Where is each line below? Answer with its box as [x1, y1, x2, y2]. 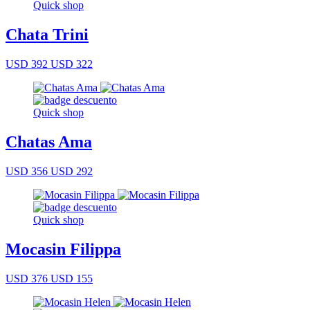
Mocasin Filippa [6, 239, 121, 258]
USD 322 [48, 57, 93, 70]
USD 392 [6, 57, 48, 70]
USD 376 [6, 272, 48, 284]
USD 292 [48, 165, 93, 177]
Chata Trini [6, 25, 89, 44]
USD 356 [6, 165, 48, 177]
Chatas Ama [6, 132, 92, 151]
